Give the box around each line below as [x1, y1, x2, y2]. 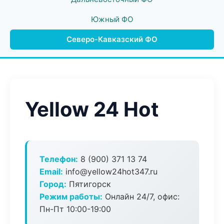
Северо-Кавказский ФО [66, 34, 157, 44]
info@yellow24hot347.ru [63, 166, 157, 176]
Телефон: [39, 154, 78, 164]
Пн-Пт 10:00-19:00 [39, 204, 111, 214]
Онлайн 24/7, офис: [102, 191, 179, 201]
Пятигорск [66, 179, 111, 189]
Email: [39, 166, 63, 176]
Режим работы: [39, 191, 102, 201]
